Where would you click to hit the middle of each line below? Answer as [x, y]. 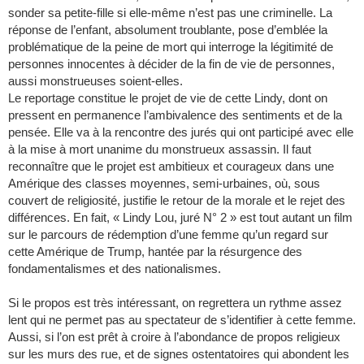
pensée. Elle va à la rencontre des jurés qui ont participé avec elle [181, 132]
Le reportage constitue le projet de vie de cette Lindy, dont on [168, 98]
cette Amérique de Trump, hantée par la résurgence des [155, 252]
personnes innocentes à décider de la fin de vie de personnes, [171, 64]
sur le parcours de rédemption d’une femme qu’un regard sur [168, 235]
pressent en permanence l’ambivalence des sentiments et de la [175, 115]
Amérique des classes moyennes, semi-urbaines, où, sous [164, 184]
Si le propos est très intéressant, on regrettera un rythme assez [175, 303]
